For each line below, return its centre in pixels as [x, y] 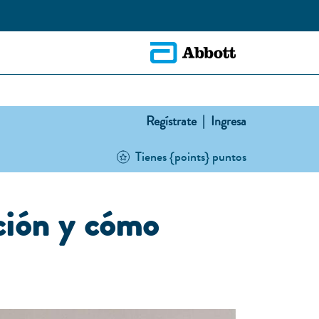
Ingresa [227, 121]
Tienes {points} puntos [191, 157]
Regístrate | [176, 121]
